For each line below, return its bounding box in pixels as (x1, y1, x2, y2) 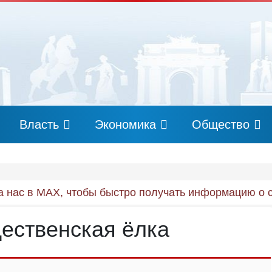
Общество (192, 118, 250, 131)
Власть (19, 118, 59, 131)
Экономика (95, 118, 156, 131)
